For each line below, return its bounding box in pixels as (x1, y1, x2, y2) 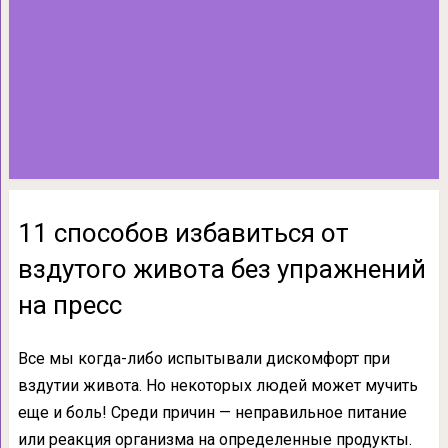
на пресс (17, 290, 122, 320)
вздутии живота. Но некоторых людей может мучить (17, 376, 418, 395)
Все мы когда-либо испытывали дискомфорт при (17, 349, 390, 368)
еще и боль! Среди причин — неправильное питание (17, 403, 407, 422)
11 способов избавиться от (17, 218, 349, 248)
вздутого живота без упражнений (17, 254, 426, 284)
